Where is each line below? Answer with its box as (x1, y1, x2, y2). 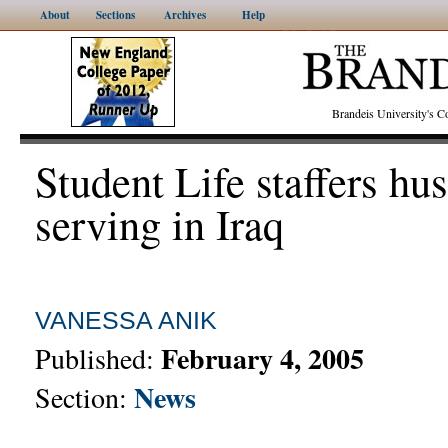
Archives (164, 7, 206, 23)
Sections (95, 7, 135, 23)
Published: (35, 339, 161, 377)
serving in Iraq (35, 195, 284, 252)
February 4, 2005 (161, 338, 364, 379)
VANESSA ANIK (35, 306, 217, 334)
